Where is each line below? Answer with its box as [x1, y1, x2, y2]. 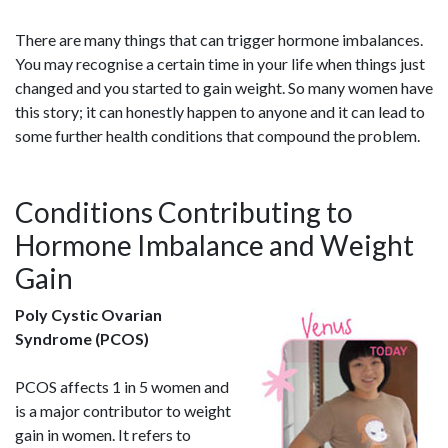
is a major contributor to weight [15, 401, 231, 420]
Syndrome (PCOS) [15, 329, 149, 348]
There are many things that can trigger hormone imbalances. [15, 30, 423, 49]
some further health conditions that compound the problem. [15, 126, 420, 145]
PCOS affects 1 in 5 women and [15, 377, 229, 396]
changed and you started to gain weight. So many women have [15, 78, 433, 97]
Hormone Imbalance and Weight [15, 228, 414, 262]
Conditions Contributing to [15, 195, 353, 229]
